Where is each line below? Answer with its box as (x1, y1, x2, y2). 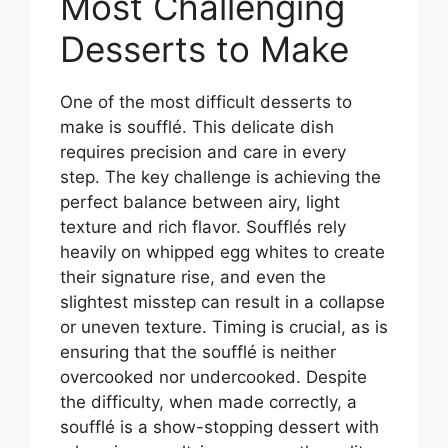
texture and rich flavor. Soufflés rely (60, 217, 346, 238)
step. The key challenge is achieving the (60, 167, 381, 188)
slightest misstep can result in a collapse (60, 292, 385, 313)
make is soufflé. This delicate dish (60, 117, 334, 138)
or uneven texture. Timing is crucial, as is (60, 317, 388, 338)
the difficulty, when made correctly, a (60, 392, 357, 413)
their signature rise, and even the (60, 267, 326, 288)
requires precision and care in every (60, 142, 346, 163)
